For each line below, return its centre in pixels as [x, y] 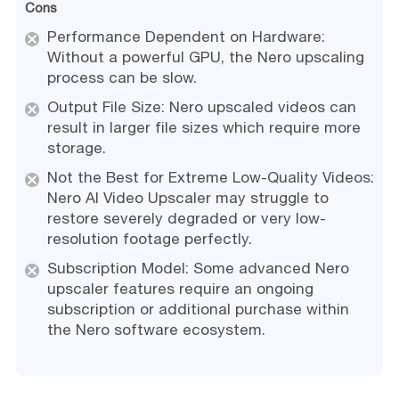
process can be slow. [122, 78]
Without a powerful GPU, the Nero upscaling [205, 57]
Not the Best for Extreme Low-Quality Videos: [210, 178]
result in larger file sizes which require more [204, 128]
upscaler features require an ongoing [180, 289]
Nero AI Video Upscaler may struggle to [187, 198]
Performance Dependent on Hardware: [186, 37]
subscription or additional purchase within [198, 309]
